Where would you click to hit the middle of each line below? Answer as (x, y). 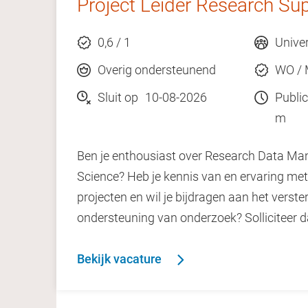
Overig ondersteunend (157, 70)
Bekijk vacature (119, 259)
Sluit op (118, 97)
